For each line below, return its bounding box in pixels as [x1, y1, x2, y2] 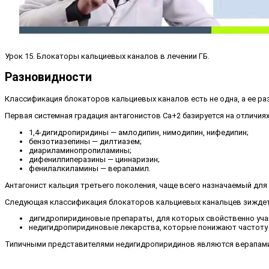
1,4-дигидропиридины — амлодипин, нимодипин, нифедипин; [29, 127, 249, 137]
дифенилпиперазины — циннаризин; [29, 154, 160, 164]
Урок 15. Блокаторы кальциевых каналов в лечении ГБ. [5, 52, 210, 61]
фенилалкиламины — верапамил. [29, 163, 151, 173]
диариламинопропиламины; [29, 145, 131, 155]
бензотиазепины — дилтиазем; [29, 136, 142, 146]
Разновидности [5, 70, 92, 85]
